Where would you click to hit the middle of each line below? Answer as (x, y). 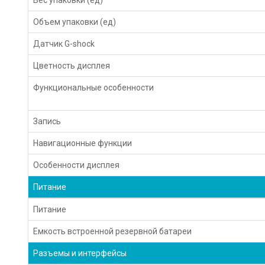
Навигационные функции (83, 143)
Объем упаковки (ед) (75, 22)
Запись (47, 121)
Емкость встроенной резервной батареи (113, 231)
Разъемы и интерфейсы (80, 253)
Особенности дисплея (77, 165)
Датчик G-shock (64, 43)
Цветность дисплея (72, 65)
